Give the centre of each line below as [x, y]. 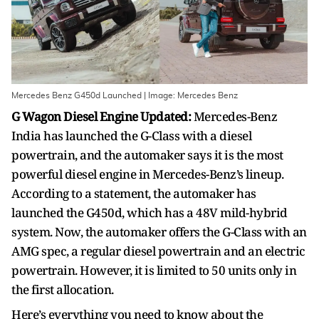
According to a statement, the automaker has [134, 193]
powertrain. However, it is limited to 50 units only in [154, 270]
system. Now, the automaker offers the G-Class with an [159, 232]
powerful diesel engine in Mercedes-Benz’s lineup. [148, 174]
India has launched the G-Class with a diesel [131, 136]
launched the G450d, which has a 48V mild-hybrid [150, 213]
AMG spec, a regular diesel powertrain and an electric [158, 251]
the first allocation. [63, 289]
